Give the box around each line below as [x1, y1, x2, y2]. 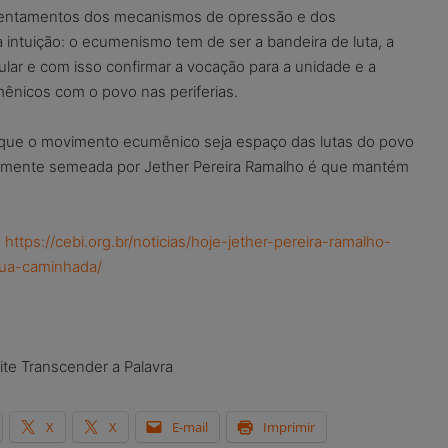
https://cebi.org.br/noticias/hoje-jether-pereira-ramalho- [5, 232, 391, 252]
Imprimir [263, 418, 315, 437]
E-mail [172, 418, 208, 437]
